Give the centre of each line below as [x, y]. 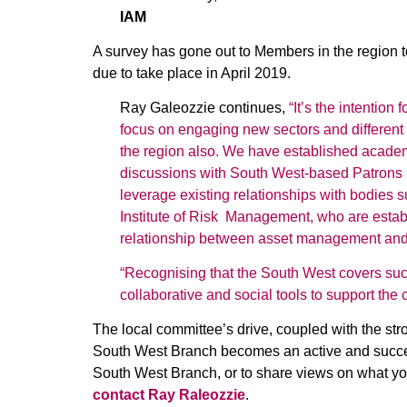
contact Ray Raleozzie [169, 395]
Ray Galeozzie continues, [204, 108]
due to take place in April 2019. [192, 73]
